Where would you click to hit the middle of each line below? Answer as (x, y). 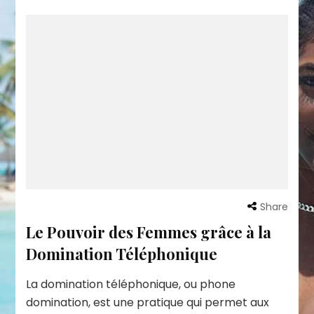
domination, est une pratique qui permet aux (148, 302)
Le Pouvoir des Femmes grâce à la (149, 232)
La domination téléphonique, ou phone (131, 284)
